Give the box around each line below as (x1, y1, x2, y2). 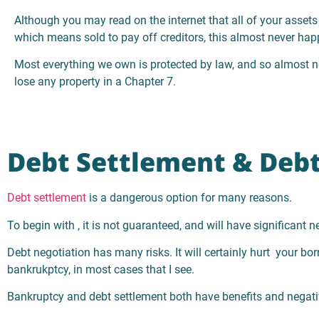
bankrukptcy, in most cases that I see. (7, 263, 194, 277)
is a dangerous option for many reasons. (86, 191, 292, 205)
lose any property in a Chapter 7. (14, 75, 176, 89)
